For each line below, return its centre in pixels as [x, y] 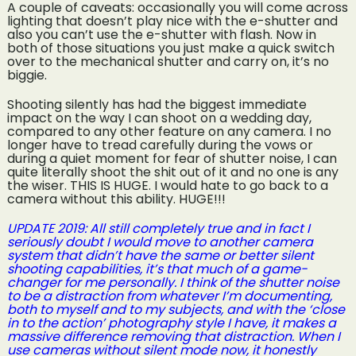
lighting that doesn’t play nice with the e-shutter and [172, 21]
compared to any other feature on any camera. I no [169, 131]
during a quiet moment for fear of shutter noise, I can [172, 158]
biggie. [27, 75]
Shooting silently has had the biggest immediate [157, 104]
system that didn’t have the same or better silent [160, 255]
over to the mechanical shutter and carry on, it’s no [168, 61]
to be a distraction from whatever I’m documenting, [169, 296]
